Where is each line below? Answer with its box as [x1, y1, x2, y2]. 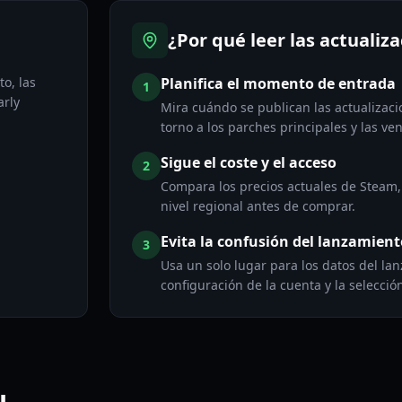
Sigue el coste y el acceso [160, 153, 336, 172]
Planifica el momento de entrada [160, 74, 396, 93]
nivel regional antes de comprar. [160, 197, 355, 214]
